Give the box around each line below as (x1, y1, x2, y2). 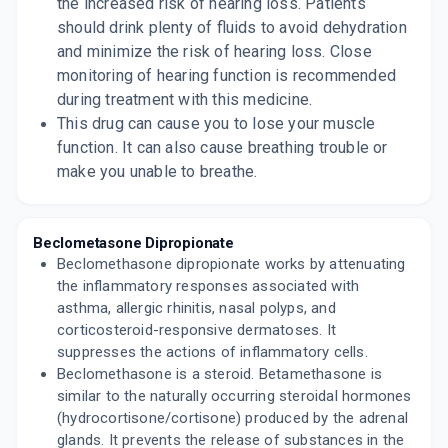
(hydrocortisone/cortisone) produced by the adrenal (57, 409, 409, 427)
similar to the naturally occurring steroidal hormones (57, 387, 412, 405)
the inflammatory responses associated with (57, 277, 360, 295)
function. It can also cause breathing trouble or (57, 138, 388, 157)
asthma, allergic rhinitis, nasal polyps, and (57, 299, 336, 317)
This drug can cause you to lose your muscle (57, 114, 376, 133)
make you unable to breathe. (57, 162, 258, 181)
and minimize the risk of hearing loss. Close (57, 42, 372, 61)
